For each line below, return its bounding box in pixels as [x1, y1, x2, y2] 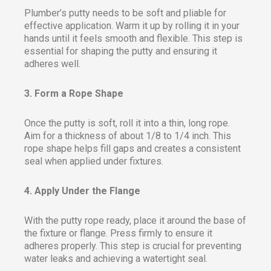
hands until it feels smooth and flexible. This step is [24, 32, 243, 44]
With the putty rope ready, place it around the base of [24, 214, 246, 226]
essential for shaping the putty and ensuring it [24, 45, 217, 57]
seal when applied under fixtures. [24, 155, 163, 167]
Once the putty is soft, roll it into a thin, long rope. [24, 117, 230, 129]
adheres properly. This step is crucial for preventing [24, 240, 241, 252]
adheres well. [24, 57, 80, 70]
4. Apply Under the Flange [24, 184, 140, 197]
